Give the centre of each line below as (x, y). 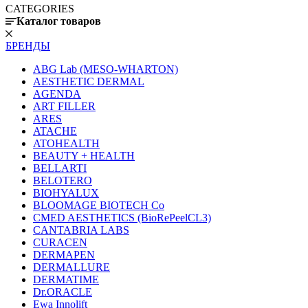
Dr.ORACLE (63, 292)
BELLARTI (60, 168)
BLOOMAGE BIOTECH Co (99, 206)
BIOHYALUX (66, 193)
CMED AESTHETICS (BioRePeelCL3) (122, 218)
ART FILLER (64, 107)
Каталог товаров (59, 21)
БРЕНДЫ (28, 46)
